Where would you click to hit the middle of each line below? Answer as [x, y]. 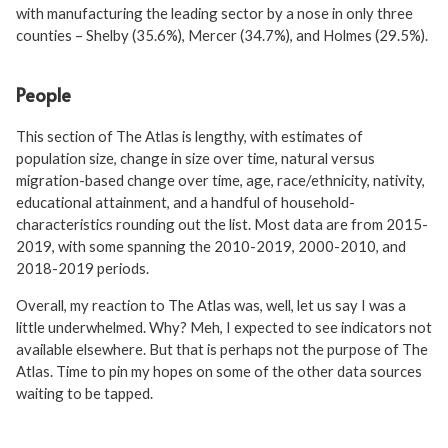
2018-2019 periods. [82, 267]
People [43, 94]
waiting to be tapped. [84, 392]
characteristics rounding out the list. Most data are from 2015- [222, 223]
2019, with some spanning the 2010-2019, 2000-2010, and [211, 245]
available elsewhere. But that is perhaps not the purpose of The [222, 348]
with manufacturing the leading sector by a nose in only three [214, 12]
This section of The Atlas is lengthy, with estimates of [189, 135]
